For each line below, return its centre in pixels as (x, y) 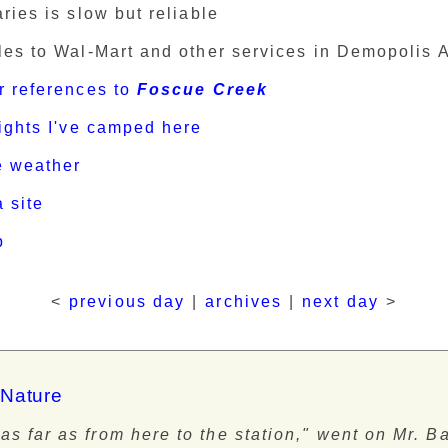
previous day (127, 301)
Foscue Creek (202, 90)
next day (340, 301)
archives (243, 301)
